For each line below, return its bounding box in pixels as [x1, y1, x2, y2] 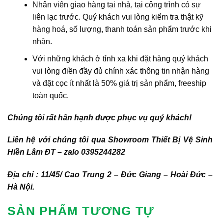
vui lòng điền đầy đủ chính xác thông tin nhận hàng [32, 66, 209, 75]
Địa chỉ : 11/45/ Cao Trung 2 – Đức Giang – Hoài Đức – [7, 170, 213, 179]
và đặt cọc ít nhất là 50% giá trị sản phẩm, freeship [32, 79, 206, 87]
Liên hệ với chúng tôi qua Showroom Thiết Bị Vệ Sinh [7, 136, 213, 144]
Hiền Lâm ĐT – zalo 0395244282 [7, 148, 125, 157]
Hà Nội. [7, 183, 34, 192]
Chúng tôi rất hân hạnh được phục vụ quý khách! [7, 113, 192, 122]
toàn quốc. [32, 91, 69, 100]
